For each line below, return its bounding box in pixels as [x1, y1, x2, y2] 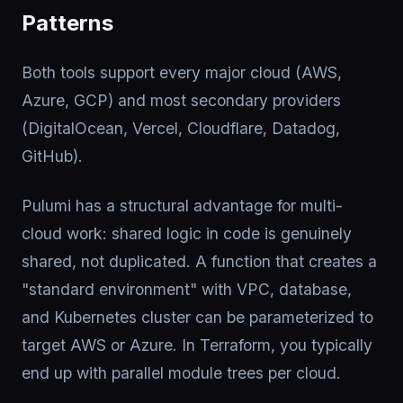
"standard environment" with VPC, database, [22, 280, 352, 299]
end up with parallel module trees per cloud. [22, 363, 341, 382]
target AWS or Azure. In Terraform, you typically [22, 336, 372, 354]
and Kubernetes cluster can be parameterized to [22, 308, 373, 327]
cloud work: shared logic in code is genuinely [22, 224, 352, 243]
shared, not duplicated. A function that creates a [22, 252, 377, 271]
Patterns [22, 10, 113, 36]
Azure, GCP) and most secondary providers [22, 91, 341, 110]
